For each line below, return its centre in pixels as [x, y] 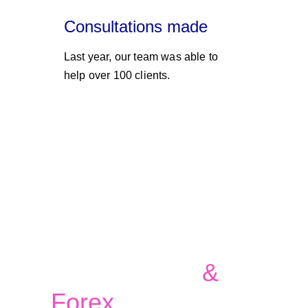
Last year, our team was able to [143, 57]
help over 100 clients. [119, 75]
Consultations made [136, 26]
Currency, [107, 243]
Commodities [126, 273]
